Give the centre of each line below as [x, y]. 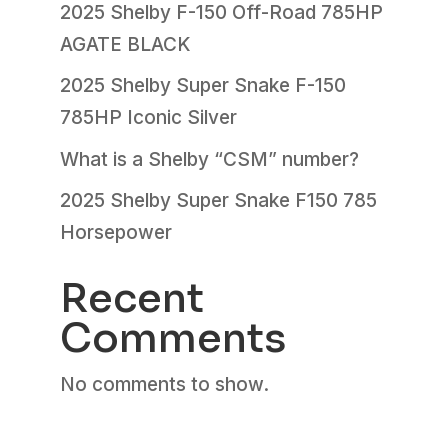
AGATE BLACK [125, 44]
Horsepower [115, 233]
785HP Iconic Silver [148, 118]
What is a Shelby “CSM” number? [209, 159]
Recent [131, 299]
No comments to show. [164, 385]
